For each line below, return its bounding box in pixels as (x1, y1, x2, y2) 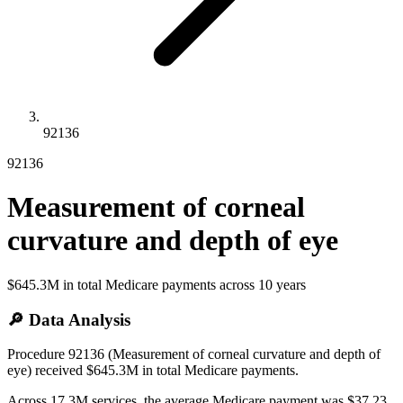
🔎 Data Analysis (7, 309, 130, 329)
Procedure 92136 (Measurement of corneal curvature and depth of (7, 346, 381, 363)
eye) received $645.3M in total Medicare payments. (7, 363, 299, 379)
